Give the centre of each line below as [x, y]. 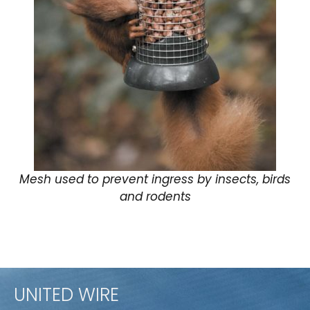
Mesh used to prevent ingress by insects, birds [155, 179]
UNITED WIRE [66, 294]
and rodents [155, 196]
